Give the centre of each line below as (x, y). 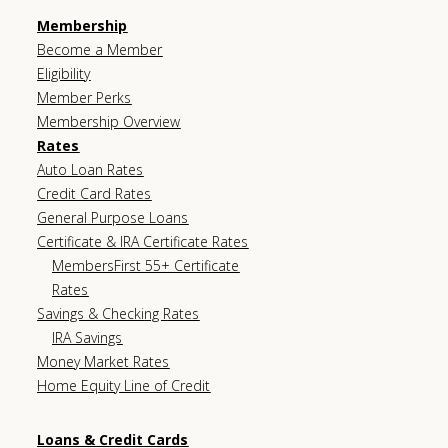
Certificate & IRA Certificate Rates (143, 241)
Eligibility (64, 73)
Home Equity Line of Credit (124, 385)
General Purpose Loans (113, 217)
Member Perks (84, 97)
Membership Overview (109, 121)
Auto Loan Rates (90, 169)
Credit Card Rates (94, 193)
